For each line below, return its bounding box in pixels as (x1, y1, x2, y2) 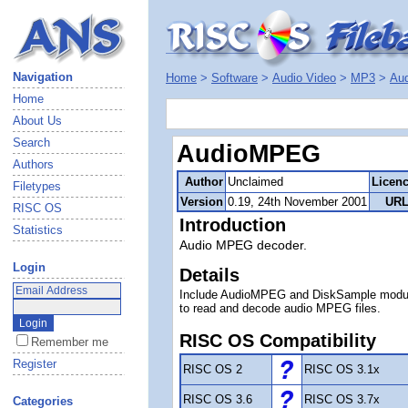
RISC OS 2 (183, 362, 242, 376)
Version (180, 195, 223, 209)
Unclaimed (228, 175, 283, 189)
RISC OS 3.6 (183, 393, 252, 406)
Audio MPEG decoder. (179, 238, 307, 252)
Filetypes (13, 179, 61, 193)
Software (211, 71, 258, 85)
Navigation (13, 70, 73, 84)
